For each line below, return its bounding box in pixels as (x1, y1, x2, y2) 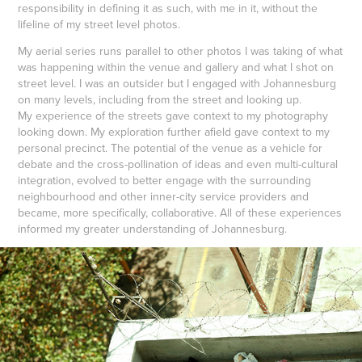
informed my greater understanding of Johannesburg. (18, 220, 288, 237)
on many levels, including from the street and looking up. (18, 90, 302, 107)
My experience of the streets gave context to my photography (18, 107, 329, 124)
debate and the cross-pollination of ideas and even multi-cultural (18, 155, 339, 172)
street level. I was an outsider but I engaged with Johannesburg (18, 74, 337, 91)
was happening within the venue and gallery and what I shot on (18, 58, 335, 75)
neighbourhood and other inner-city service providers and (18, 187, 309, 204)
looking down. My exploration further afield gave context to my (18, 123, 330, 140)
